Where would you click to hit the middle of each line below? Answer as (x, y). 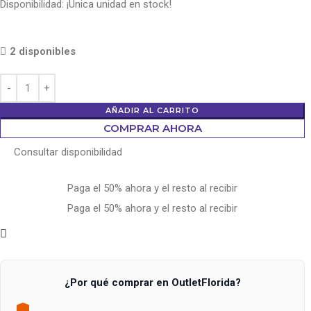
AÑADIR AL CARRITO (152, 111)
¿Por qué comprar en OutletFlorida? (152, 283)
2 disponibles (43, 52)
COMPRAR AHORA (152, 128)
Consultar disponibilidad (68, 152)
